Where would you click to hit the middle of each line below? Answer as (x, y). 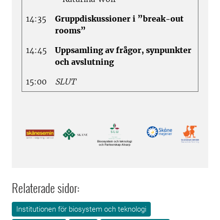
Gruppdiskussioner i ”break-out (119, 18)
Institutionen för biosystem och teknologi (81, 209)
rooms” (70, 30)
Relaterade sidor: (46, 188)
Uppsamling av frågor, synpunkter (123, 50)
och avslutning (84, 62)
